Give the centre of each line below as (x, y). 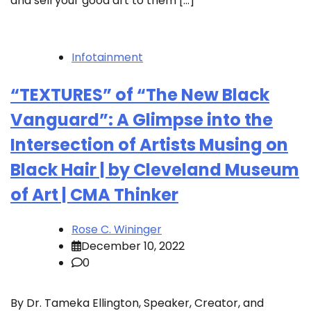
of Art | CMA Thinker (94, 195)
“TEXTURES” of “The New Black (140, 95)
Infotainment (107, 58)
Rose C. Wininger (117, 230)
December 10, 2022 (133, 246)
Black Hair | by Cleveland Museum (155, 170)
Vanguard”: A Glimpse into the (142, 120)
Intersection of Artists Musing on (149, 145)
